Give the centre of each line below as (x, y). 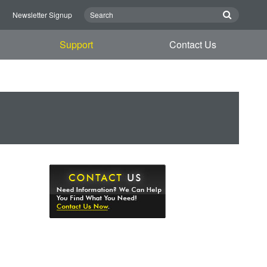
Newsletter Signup (42, 15)
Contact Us (193, 44)
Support (77, 44)
